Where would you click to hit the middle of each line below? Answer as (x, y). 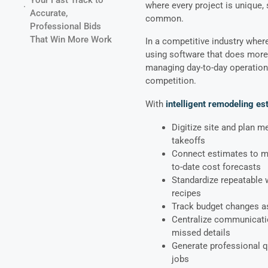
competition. (172, 81)
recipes (187, 193)
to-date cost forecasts (217, 167)
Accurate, (48, 13)
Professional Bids (65, 26)
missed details (201, 232)
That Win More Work (71, 39)
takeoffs (189, 140)
